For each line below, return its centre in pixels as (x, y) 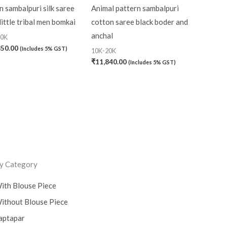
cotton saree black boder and (140, 22)
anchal (102, 36)
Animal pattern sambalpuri (135, 8)
